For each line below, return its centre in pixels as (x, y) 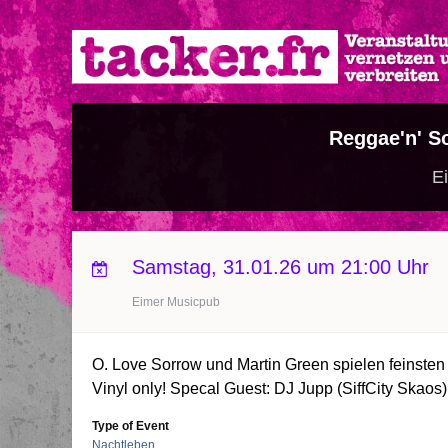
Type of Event (130, 426)
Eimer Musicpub (176, 302)
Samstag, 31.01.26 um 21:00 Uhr (280, 267)
